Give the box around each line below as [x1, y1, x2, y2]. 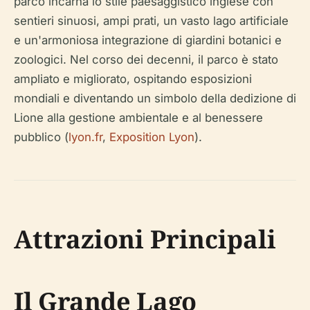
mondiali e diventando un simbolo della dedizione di [14, 91, 296, 105]
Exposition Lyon [109, 129, 194, 144]
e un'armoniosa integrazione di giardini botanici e [14, 33, 282, 47]
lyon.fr [69, 129, 102, 144]
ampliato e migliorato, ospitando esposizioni [14, 71, 252, 86]
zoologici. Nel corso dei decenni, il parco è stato [14, 52, 278, 66]
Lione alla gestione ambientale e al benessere [14, 110, 263, 125]
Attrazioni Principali [14, 221, 276, 256]
